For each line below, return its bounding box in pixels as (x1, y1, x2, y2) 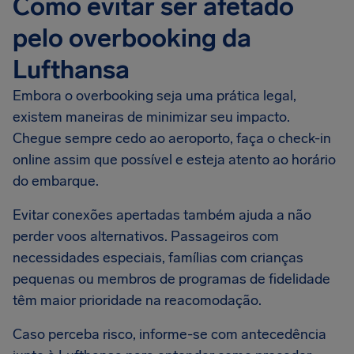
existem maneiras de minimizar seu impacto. (13, 108, 290, 126)
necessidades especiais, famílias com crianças (13, 249, 303, 266)
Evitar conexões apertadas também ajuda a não (13, 206, 311, 224)
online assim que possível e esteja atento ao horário (13, 151, 336, 168)
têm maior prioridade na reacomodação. (13, 292, 265, 309)
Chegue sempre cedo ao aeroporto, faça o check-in (13, 130, 331, 147)
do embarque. (13, 172, 102, 190)
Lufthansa (13, 55, 130, 85)
